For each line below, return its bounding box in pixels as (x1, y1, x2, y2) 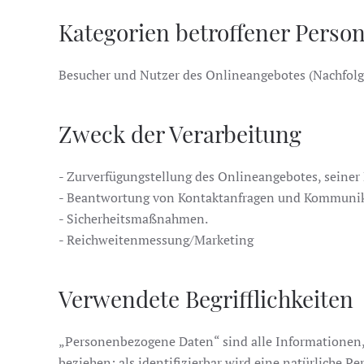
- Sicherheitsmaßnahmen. (58, 210, 208, 227)
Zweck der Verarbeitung (58, 119, 301, 149)
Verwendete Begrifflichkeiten (58, 284, 353, 314)
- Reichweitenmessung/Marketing (58, 231, 253, 249)
